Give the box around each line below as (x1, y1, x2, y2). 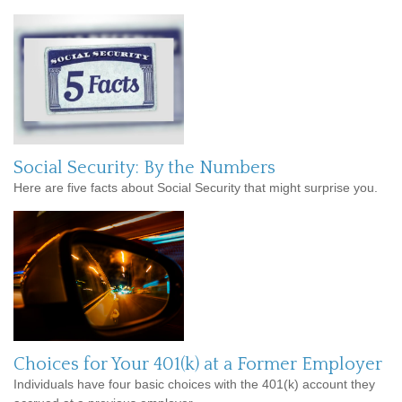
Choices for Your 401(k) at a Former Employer (13, 354, 382, 375)
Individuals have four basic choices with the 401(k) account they (13, 377, 375, 392)
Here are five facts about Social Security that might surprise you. (13, 180, 378, 196)
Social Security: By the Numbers (13, 158, 275, 179)
